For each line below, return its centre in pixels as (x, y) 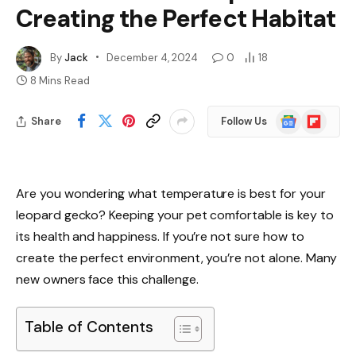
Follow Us (244, 122)
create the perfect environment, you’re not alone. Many (177, 257)
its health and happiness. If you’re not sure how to (160, 236)
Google (294, 116)
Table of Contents (89, 327)
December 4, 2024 (152, 58)
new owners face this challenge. (107, 279)
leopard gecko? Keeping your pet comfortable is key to (175, 215)
